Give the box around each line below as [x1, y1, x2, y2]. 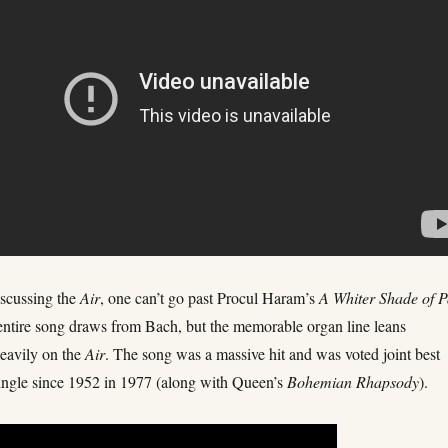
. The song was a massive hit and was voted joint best [105, 342, 441, 364]
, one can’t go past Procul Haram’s [100, 286, 320, 308]
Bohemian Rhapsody [287, 370, 420, 392]
